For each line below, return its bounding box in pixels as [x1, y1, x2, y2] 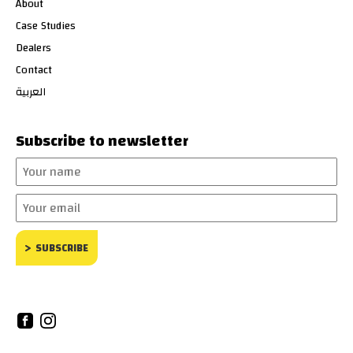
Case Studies [16, 15, 76, 36]
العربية [16, 81, 46, 102]
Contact [16, 59, 52, 80]
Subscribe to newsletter [16, 126, 188, 155]
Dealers [16, 37, 51, 58]
